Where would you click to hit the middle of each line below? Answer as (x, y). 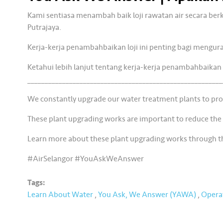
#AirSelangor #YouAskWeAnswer (86, 159)
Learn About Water (60, 195)
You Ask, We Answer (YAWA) (147, 195)
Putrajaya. (45, 28)
